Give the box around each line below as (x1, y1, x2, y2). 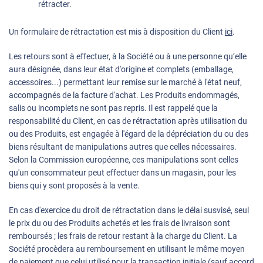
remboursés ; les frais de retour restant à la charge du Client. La (9, 231, 237, 241)
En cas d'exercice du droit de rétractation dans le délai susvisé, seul (9, 205, 249, 215)
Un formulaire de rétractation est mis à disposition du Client (9, 27, 225, 37)
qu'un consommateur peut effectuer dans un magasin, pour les (9, 168, 236, 178)
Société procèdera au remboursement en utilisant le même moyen (9, 244, 245, 254)
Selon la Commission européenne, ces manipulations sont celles (9, 155, 238, 165)
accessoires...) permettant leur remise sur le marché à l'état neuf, (9, 77, 242, 87)
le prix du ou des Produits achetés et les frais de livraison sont (9, 218, 230, 228)
